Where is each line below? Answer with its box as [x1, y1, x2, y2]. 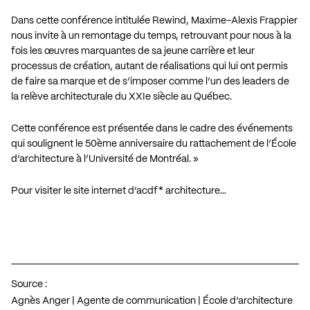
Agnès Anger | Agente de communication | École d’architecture [11, 295, 293, 306]
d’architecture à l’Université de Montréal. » [11, 154, 199, 164]
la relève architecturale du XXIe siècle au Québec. [11, 91, 232, 102]
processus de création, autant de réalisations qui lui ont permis [11, 61, 288, 71]
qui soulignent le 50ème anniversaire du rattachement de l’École [11, 138, 296, 149]
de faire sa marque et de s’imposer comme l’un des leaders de [11, 76, 289, 86]
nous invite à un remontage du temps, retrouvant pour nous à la [11, 30, 291, 41]
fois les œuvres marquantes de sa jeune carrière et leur [11, 46, 255, 56]
